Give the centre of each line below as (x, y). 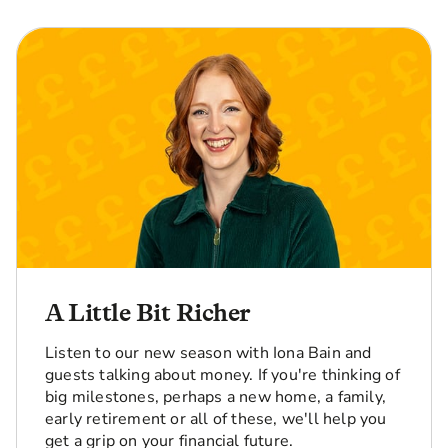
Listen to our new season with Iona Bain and (208, 353)
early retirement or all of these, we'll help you (216, 419)
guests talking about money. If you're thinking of (222, 375)
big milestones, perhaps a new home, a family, (216, 397)
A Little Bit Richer (147, 312)
